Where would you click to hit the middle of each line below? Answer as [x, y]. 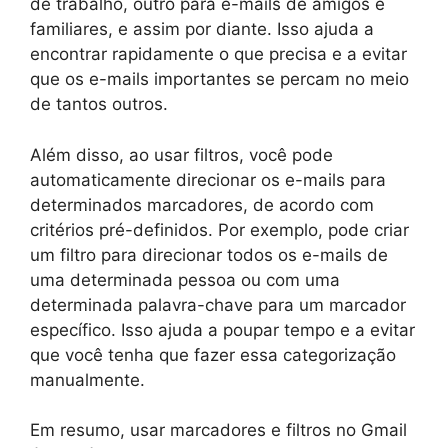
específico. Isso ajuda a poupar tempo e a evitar [222, 329]
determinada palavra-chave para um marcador [218, 304]
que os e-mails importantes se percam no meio [219, 79]
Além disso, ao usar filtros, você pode [181, 154]
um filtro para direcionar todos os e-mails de [209, 254]
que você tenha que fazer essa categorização [213, 354]
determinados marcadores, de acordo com [202, 204]
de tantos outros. [99, 104]
